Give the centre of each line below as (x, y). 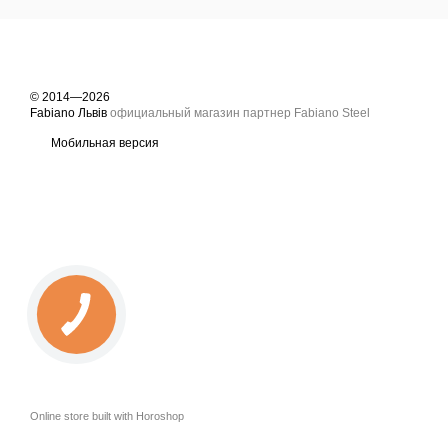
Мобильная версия (103, 143)
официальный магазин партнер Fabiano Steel (240, 113)
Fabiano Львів (70, 113)
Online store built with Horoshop (107, 416)
